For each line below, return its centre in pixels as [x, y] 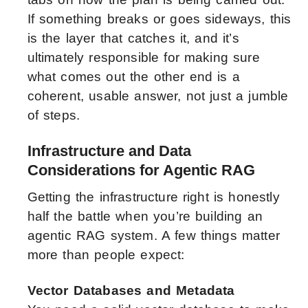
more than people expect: [106, 255]
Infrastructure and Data [109, 151]
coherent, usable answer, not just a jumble [158, 96]
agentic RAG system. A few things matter [153, 236]
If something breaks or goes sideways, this [159, 19]
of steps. [54, 115]
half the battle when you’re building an [145, 217]
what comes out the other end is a [133, 77]
